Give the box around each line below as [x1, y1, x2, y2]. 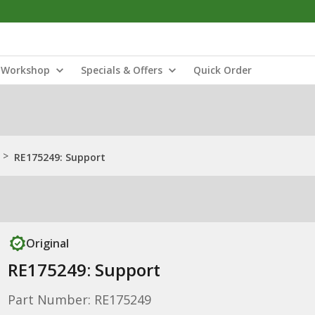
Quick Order [193, 63, 252, 77]
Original [25, 236, 69, 251]
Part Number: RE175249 [7, 291, 151, 308]
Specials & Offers [81, 63, 162, 77]
